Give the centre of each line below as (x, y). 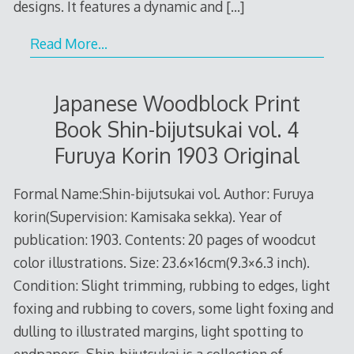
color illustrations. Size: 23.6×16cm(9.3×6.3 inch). (161, 262)
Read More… (68, 43)
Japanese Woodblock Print (177, 104)
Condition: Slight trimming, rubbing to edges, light (171, 285)
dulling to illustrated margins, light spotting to (158, 331)
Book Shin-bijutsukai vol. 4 (177, 130)
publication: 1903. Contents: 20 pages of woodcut (164, 239)
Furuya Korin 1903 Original (177, 156)
